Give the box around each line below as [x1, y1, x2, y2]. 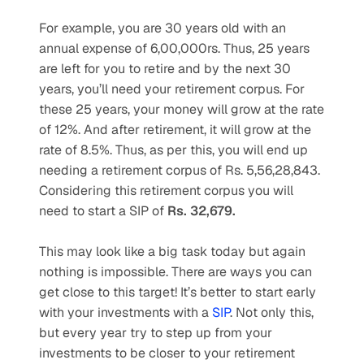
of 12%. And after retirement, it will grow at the [39, 121, 311, 138]
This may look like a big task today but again [39, 243, 305, 260]
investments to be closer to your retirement [39, 344, 295, 362]
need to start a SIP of [39, 202, 167, 219]
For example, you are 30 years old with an [39, 19, 286, 37]
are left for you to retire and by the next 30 [39, 60, 291, 77]
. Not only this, [230, 304, 314, 321]
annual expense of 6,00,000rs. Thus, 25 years [39, 40, 310, 57]
